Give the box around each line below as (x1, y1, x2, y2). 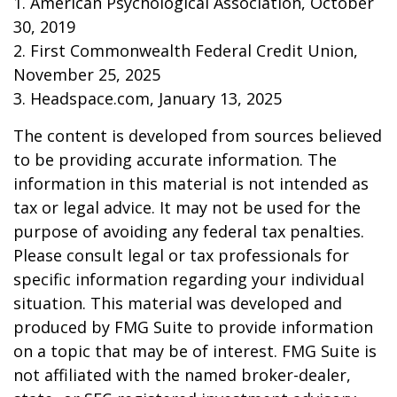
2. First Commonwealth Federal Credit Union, (13, 40, 358, 61)
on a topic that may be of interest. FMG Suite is (13, 340, 377, 362)
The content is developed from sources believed (13, 125, 382, 146)
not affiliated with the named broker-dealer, (13, 364, 351, 385)
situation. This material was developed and (13, 292, 342, 314)
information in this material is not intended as (13, 173, 369, 194)
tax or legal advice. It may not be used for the (13, 197, 361, 218)
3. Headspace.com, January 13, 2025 (13, 88, 282, 109)
